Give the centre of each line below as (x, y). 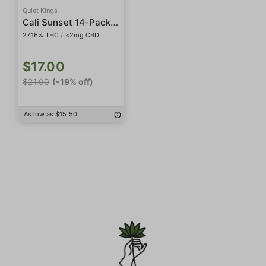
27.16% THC (41, 35)
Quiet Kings (40, 11)
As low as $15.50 (50, 114)
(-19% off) (73, 82)
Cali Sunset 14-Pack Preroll (115, 22)
